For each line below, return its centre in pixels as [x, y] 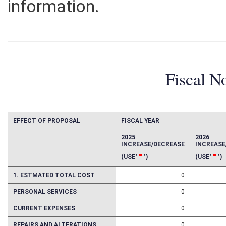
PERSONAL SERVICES [45, 201]
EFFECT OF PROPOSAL [47, 128]
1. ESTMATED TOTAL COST [54, 183]
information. [54, 13]
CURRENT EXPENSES [44, 217]
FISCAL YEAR [142, 128]
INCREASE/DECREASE [154, 153]
